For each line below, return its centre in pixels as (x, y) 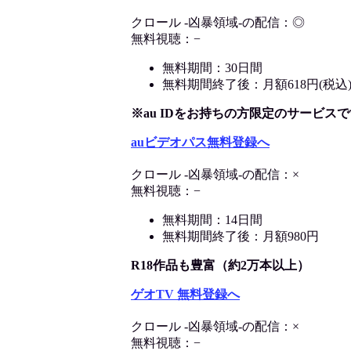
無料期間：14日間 (212, 220)
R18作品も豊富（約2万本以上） (226, 266)
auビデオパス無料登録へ (200, 143)
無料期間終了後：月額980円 (241, 237)
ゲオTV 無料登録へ (185, 295)
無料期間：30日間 (212, 68)
